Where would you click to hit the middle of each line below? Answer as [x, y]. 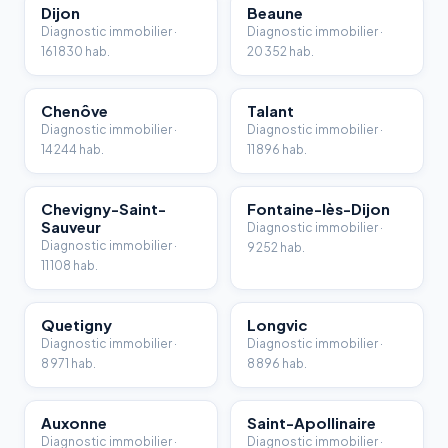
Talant [270, 111]
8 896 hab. [277, 364]
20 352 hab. [280, 52]
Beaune [275, 13]
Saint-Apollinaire [311, 423]
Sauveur [71, 227]
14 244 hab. [72, 150]
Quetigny [76, 325]
